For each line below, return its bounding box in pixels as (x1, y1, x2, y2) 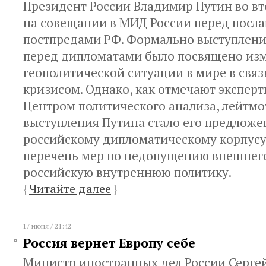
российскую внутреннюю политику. (23, 164, 232, 180)
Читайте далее (29, 180, 111, 197)
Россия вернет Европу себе (23, 235, 195, 251)
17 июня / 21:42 (23, 221, 71, 230)
